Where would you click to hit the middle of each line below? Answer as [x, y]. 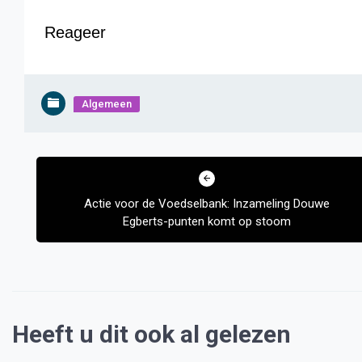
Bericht [53, 157]
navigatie [61, 183]
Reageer [75, 32]
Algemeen [107, 104]
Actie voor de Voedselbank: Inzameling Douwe [207, 204]
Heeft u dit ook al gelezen [152, 334]
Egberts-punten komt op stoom [207, 221]
